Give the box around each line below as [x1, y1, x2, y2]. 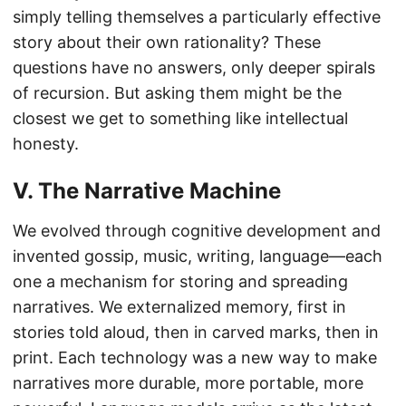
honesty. [13, 133, 79, 153]
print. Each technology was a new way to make [13, 347, 377, 367]
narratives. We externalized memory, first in [13, 296, 346, 316]
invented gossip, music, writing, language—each [13, 246, 382, 266]
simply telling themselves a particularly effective [13, 6, 381, 26]
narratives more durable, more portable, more [13, 372, 363, 392]
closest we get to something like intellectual [13, 108, 348, 128]
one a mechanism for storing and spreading [13, 271, 348, 291]
